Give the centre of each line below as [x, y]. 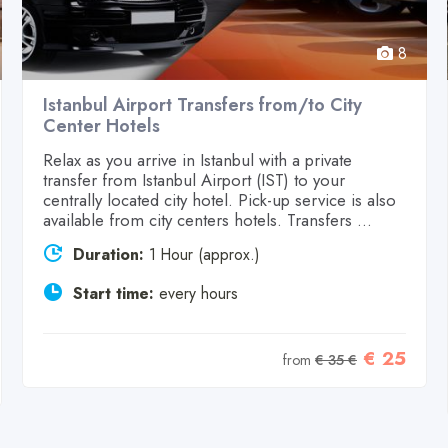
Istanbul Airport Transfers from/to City [202, 105]
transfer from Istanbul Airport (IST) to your [194, 180]
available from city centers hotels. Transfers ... [207, 220]
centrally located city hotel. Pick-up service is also [219, 200]
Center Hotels [101, 126]
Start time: [113, 294]
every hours [198, 294]
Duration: [108, 255]
